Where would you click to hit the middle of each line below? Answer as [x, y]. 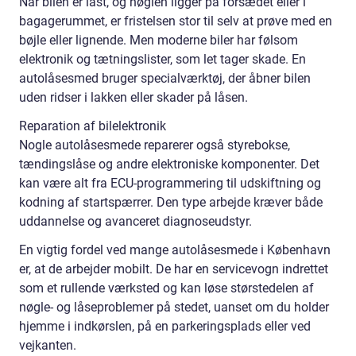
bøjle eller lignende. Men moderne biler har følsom [159, 40]
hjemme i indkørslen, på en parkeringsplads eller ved [165, 326]
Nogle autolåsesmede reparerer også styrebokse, [155, 145]
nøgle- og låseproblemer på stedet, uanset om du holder [174, 307]
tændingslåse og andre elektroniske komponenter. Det [169, 164]
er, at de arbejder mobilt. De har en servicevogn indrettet [174, 269]
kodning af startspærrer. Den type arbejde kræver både [171, 202]
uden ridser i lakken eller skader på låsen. [133, 97]
